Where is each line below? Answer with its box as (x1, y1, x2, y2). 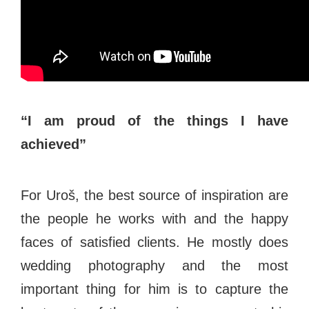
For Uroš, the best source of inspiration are (21, 187, 288, 203)
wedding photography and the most (21, 257, 288, 273)
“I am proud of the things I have (21, 112, 288, 128)
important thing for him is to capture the (21, 281, 288, 297)
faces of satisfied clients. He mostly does (21, 234, 288, 250)
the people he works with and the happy (21, 210, 288, 226)
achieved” (21, 136, 86, 152)
